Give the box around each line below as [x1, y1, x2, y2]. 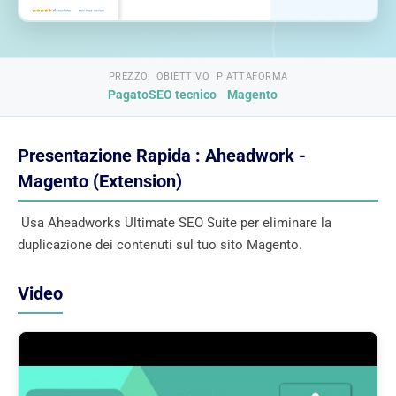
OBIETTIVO [156, 70, 209, 82]
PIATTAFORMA [217, 70, 288, 82]
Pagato [108, 87, 149, 102]
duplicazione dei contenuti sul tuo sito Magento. [18, 236, 302, 253]
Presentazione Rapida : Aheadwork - [18, 145, 306, 166]
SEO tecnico [148, 87, 217, 102]
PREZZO [108, 70, 148, 82]
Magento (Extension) [18, 171, 182, 192]
